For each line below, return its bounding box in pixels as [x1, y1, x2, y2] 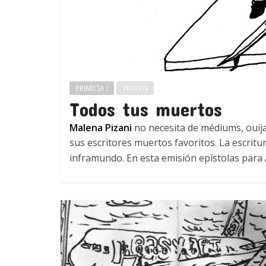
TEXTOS [122, 83, 148, 93]
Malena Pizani [69, 121, 132, 134]
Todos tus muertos [69, 98, 222, 120]
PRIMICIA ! [75, 83, 108, 93]
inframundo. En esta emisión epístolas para [69, 151, 265, 164]
